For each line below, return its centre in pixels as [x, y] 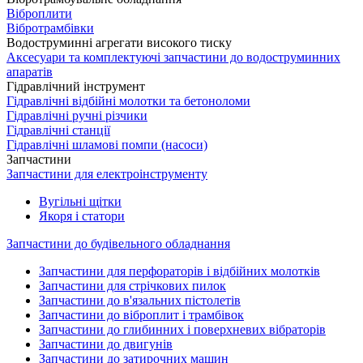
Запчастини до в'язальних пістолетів [140, 300]
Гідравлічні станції [58, 130]
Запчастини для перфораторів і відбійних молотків [179, 271]
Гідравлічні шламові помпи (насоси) [107, 145]
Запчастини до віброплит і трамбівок [141, 315]
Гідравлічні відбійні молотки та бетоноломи [128, 101]
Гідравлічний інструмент [76, 86]
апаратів [30, 72]
